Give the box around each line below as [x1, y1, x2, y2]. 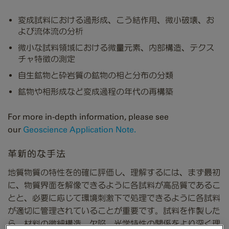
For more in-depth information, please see [8, 112, 169, 122]
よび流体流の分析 [18, 27, 83, 37]
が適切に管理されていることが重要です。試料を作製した [8, 206, 220, 216]
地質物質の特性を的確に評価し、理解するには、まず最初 [8, 168, 220, 178]
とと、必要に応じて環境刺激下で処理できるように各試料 [8, 193, 220, 203]
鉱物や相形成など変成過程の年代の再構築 [18, 87, 173, 97]
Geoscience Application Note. [23, 125, 136, 135]
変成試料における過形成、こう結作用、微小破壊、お [18, 15, 214, 26]
